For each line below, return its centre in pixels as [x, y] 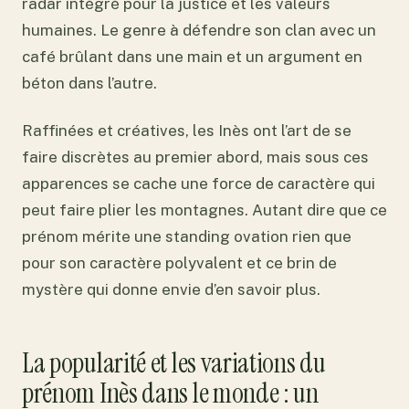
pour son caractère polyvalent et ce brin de [179, 263]
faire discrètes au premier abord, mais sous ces [195, 157]
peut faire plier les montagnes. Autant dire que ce [204, 210]
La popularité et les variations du [174, 362]
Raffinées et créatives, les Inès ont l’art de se [187, 131]
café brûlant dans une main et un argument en [192, 56]
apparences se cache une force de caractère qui [199, 184]
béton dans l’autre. [89, 83]
